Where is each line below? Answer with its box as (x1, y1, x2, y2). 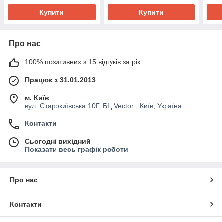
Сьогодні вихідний (25, 137, 91, 146)
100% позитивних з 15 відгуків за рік (25, 58, 140, 66)
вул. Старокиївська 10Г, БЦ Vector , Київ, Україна (25, 102, 182, 110)
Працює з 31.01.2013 (25, 76, 96, 84)
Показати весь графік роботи (25, 145, 128, 154)
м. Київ (25, 94, 49, 102)
